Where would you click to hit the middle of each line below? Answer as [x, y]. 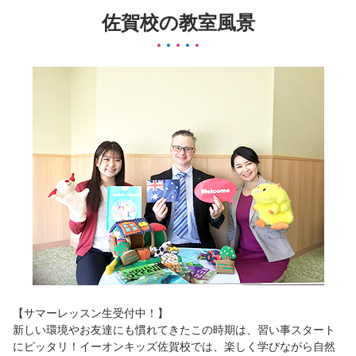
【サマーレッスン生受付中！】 [91, 313]
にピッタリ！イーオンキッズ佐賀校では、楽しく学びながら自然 [174, 346]
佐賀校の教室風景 [178, 23]
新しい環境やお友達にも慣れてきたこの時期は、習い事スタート [174, 330]
